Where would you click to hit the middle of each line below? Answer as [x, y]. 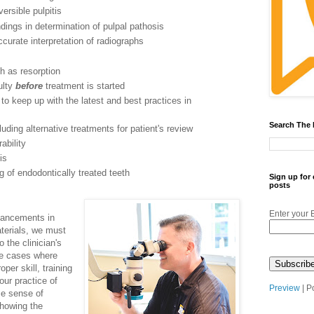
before [29, 86]
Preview [285, 288]
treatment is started [84, 86]
